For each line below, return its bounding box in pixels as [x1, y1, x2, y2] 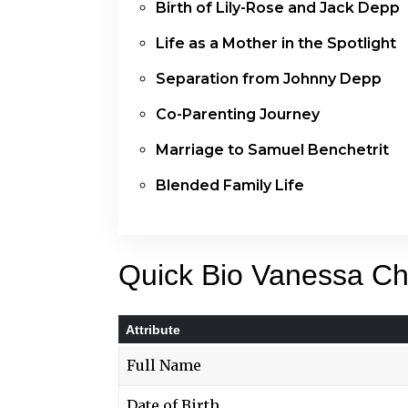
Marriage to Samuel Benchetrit [156, 140, 389, 158]
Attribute [126, 321, 180, 337]
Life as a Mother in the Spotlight [156, 34, 396, 52]
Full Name [127, 355, 201, 374]
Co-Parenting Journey [156, 105, 320, 123]
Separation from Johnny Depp [156, 69, 382, 87]
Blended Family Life [156, 176, 304, 194]
